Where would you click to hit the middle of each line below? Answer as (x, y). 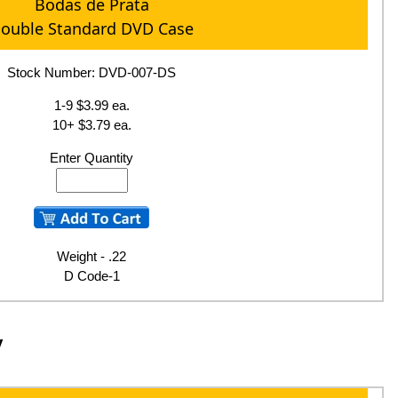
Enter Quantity (92, 158)
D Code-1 (92, 276)
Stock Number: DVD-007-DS (92, 73)
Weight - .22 (92, 257)
